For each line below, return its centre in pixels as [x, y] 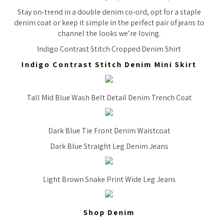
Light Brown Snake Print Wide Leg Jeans [109, 179]
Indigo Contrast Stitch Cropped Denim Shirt [109, 49]
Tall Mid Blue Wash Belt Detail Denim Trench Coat [109, 97]
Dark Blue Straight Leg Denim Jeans [109, 146]
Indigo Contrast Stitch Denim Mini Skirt [109, 64]
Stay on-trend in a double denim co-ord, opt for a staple [109, 12]
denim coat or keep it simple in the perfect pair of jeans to [109, 22]
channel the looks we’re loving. [109, 33]
